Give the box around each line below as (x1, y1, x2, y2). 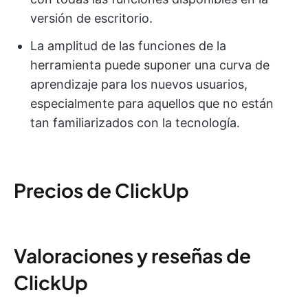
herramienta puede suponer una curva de (30, 58, 269, 73)
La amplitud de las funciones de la (30, 38, 226, 54)
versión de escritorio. (30, 11, 153, 26)
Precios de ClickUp (14, 178, 189, 203)
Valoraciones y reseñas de (14, 243, 251, 268)
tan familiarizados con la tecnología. (30, 115, 240, 131)
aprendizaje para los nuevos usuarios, (30, 77, 247, 92)
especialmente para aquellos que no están (30, 96, 274, 111)
